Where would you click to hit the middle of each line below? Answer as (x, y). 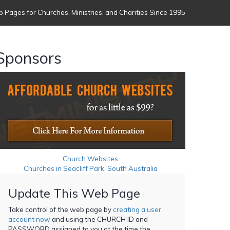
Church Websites (90, 158)
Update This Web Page (74, 193)
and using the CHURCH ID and (99, 219)
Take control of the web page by (61, 209)
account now (29, 219)
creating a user (137, 209)
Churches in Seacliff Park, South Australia (90, 168)
